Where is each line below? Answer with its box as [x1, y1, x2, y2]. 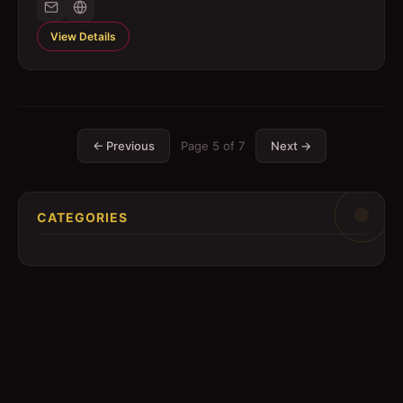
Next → [270, 139, 311, 153]
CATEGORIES [37, 210, 128, 225]
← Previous [92, 139, 155, 153]
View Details [50, 30, 116, 43]
